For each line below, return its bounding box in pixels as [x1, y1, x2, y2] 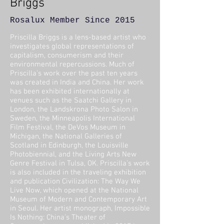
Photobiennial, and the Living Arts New [10, 150, 136, 159]
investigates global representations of [10, 42, 134, 51]
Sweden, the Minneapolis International [10, 114, 135, 123]
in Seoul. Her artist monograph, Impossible [10, 204, 150, 213]
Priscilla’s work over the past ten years [10, 69, 137, 78]
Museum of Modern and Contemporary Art [10, 195, 147, 204]
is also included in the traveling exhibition [10, 168, 146, 177]
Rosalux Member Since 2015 [10, 16, 135, 25]
